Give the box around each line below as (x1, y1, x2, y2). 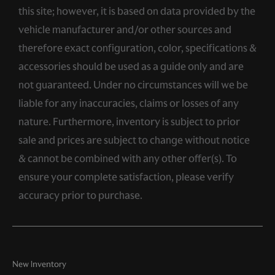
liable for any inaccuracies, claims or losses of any (18, 96, 239, 110)
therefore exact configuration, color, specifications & (18, 41, 257, 55)
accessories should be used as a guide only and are (18, 59, 244, 73)
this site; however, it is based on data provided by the (18, 4, 255, 18)
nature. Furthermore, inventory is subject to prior (18, 114, 240, 128)
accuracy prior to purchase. (18, 188, 142, 202)
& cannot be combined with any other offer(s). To (18, 151, 237, 165)
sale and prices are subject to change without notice (18, 133, 250, 147)
